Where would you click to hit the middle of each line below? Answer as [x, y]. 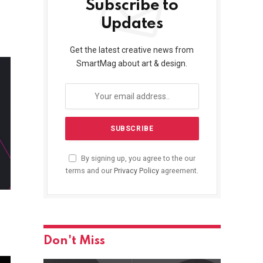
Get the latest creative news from [132, 50]
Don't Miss [74, 241]
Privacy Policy [136, 171]
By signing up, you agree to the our [137, 159]
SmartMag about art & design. [132, 64]
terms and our [90, 171]
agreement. [178, 171]
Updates [132, 24]
